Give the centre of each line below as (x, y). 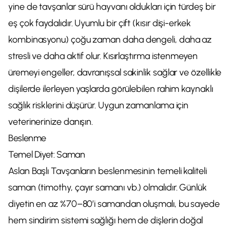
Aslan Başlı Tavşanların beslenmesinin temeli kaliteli (108, 171)
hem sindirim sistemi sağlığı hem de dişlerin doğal (106, 220)
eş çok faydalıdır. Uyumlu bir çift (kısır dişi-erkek (100, 23)
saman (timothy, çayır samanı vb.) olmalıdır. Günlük (108, 187)
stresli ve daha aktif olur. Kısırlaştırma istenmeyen (103, 56)
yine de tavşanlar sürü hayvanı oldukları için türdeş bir (112, 7)
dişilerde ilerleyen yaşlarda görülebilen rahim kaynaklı (111, 89)
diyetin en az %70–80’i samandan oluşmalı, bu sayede (114, 204)
